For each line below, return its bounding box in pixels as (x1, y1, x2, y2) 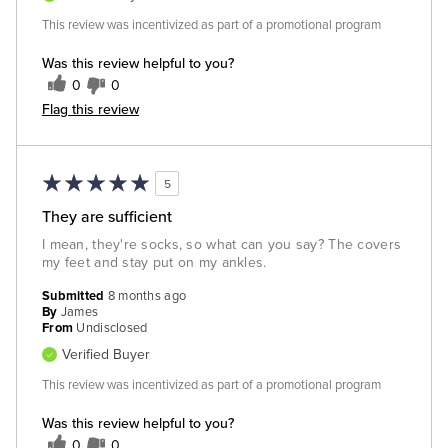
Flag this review (42, 99, 139, 119)
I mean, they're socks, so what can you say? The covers (42, 236, 402, 253)
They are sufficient (42, 205, 172, 227)
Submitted (42, 288, 108, 304)
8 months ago (107, 288, 187, 304)
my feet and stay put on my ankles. (42, 254, 267, 271)
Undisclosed (76, 320, 148, 336)
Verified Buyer (62, 346, 150, 363)
